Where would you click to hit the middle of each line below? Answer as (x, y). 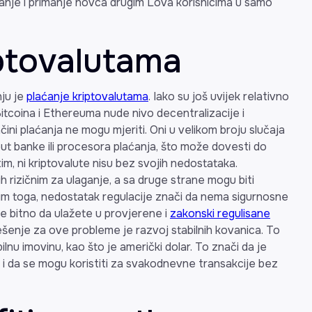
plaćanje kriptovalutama (87, 96)
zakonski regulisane (220, 213)
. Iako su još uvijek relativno (219, 96)
